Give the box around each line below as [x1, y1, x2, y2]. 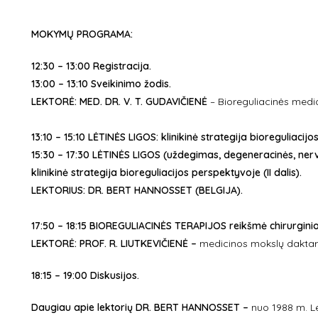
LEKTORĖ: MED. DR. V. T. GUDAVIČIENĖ [31, 95, 207, 108]
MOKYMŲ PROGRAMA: [31, 28, 133, 40]
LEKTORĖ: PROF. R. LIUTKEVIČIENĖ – [31, 237, 199, 250]
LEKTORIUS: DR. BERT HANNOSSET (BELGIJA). [31, 184, 243, 197]
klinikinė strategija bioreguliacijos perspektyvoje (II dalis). [31, 166, 302, 179]
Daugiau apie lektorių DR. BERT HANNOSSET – [31, 301, 251, 314]
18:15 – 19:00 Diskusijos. [31, 269, 139, 282]
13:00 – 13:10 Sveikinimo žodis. [31, 77, 171, 90]
